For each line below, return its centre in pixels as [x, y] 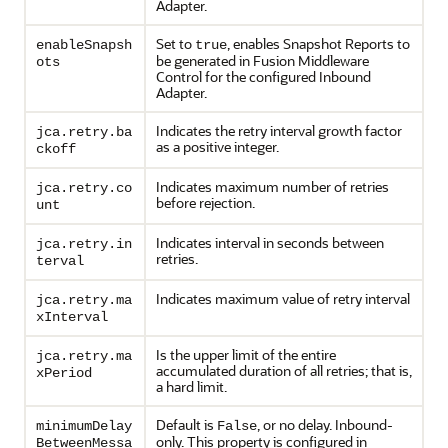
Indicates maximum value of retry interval [283, 298]
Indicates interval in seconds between [270, 242]
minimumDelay [84, 426]
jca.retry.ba [84, 132]
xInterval [72, 317]
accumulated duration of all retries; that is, [284, 370]
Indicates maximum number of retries [272, 186]
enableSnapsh [84, 45]
